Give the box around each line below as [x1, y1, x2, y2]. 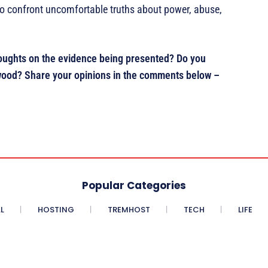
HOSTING [37, 204, 74, 216]
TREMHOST [107, 204, 150, 216]
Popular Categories [82, 178, 186, 193]
